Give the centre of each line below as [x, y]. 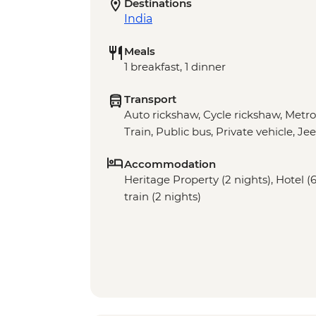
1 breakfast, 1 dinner [175, 67]
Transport [150, 99]
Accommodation [170, 164]
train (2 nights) [163, 197]
